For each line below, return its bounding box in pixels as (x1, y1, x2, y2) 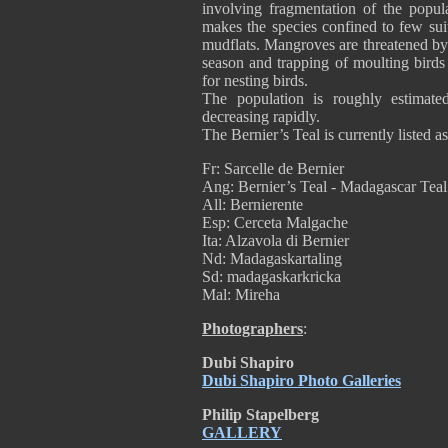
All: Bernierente (202, 196, 303, 213)
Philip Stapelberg (202, 406, 319, 423)
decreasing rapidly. (202, 108, 320, 125)
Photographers (202, 320, 303, 337)
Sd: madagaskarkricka (202, 268, 341, 285)
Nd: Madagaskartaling (202, 250, 342, 267)
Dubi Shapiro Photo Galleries (202, 372, 401, 389)
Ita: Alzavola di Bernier (202, 232, 349, 249)
